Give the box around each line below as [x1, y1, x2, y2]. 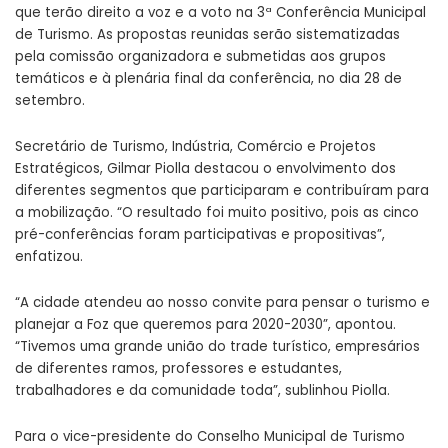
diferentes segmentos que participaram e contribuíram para [15, 181, 429, 201]
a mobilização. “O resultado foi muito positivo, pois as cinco [15, 203, 419, 223]
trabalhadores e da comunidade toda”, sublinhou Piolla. [15, 381, 390, 401]
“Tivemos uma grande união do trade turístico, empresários [15, 337, 420, 357]
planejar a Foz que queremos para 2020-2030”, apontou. [15, 315, 396, 335]
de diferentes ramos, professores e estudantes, [15, 359, 342, 379]
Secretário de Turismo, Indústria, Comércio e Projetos [15, 137, 376, 157]
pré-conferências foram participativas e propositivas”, [15, 225, 385, 245]
